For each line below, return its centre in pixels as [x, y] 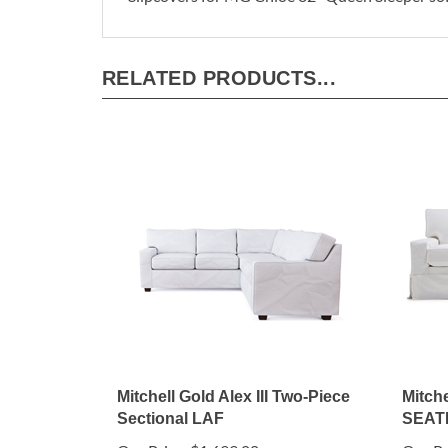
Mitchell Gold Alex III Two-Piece [233, 399]
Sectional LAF [170, 421]
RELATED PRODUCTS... [219, 80]
